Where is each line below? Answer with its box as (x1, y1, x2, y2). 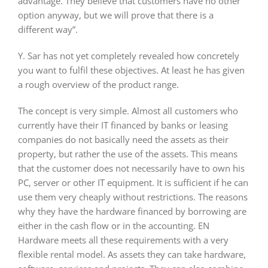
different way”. (17, 23, 78, 35)
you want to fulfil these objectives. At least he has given (17, 63, 245, 76)
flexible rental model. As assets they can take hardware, (17, 248, 246, 260)
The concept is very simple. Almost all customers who (17, 104, 238, 117)
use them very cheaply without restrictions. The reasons (17, 190, 248, 203)
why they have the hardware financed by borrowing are (17, 205, 246, 217)
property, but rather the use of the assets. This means (17, 147, 237, 160)
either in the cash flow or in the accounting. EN (17, 219, 209, 232)
